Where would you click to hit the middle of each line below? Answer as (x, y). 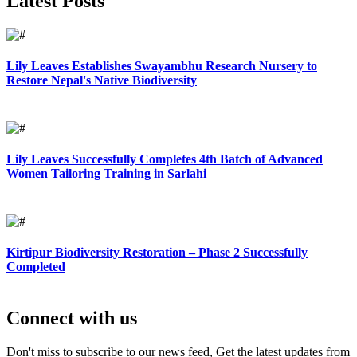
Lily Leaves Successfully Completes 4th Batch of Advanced (165, 159)
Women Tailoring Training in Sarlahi (106, 174)
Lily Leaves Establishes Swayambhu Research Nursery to (162, 65)
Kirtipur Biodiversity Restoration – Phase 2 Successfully (157, 253)
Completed (36, 267)
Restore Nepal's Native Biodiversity (102, 80)
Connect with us (72, 318)
